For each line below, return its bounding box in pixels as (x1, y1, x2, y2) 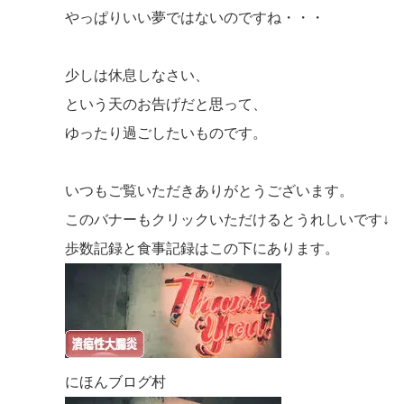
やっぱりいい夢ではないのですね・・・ (65, 10, 325, 25)
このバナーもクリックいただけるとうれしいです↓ (65, 212, 390, 227)
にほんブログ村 (65, 374, 166, 390)
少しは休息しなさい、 (65, 68, 209, 83)
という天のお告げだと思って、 (65, 96, 267, 112)
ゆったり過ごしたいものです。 (65, 125, 267, 141)
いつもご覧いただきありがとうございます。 (65, 183, 353, 198)
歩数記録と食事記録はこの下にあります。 (65, 241, 339, 256)
